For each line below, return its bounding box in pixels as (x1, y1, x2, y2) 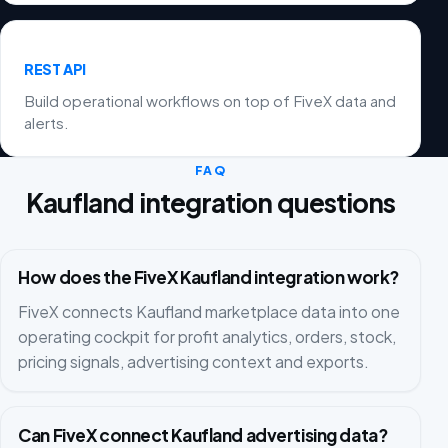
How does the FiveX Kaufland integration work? (18, 266, 399, 289)
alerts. (24, 112, 70, 132)
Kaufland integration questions (25, 186, 396, 220)
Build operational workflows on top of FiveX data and (24, 90, 397, 110)
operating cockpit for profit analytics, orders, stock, (18, 325, 397, 347)
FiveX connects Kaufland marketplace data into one (18, 300, 401, 322)
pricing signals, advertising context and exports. (18, 350, 370, 372)
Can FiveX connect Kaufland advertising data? (18, 423, 388, 446)
